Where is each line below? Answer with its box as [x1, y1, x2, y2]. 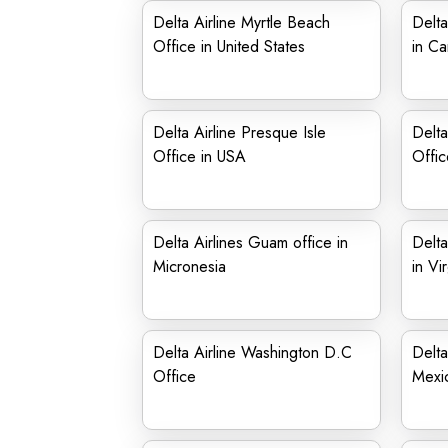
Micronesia [153, 255, 226, 278]
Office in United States [153, 35, 305, 58]
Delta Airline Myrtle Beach [153, 11, 330, 34]
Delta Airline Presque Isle [153, 121, 326, 144]
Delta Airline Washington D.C [153, 341, 352, 364]
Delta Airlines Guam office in [153, 231, 348, 254]
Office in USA [153, 145, 246, 168]
